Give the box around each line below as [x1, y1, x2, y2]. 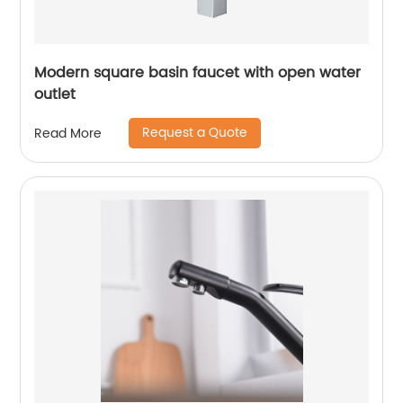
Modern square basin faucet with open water [34, 61, 362, 85]
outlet [34, 83, 76, 106]
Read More [34, 122, 103, 144]
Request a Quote [142, 122, 248, 143]
